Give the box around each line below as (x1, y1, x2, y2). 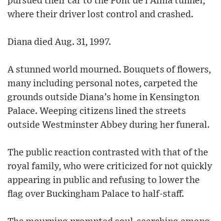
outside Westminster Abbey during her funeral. (7, 120, 210, 130)
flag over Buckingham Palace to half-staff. (7, 189, 184, 199)
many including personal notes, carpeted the (7, 78, 198, 88)
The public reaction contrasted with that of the (7, 147, 208, 157)
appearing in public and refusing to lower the (7, 175, 200, 185)
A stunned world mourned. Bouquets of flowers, (7, 65, 211, 74)
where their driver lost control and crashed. (7, 9, 193, 19)
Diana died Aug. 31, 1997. (7, 37, 111, 47)
